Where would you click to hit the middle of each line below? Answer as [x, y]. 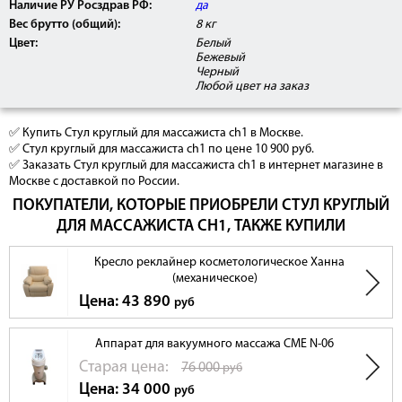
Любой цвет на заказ [253, 87]
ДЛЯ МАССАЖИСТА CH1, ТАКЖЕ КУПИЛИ [201, 227]
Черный [218, 73]
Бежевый [221, 58]
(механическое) [214, 279]
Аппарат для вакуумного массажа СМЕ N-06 [214, 345]
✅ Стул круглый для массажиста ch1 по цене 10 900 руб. [162, 150]
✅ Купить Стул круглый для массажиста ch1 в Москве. [156, 134]
